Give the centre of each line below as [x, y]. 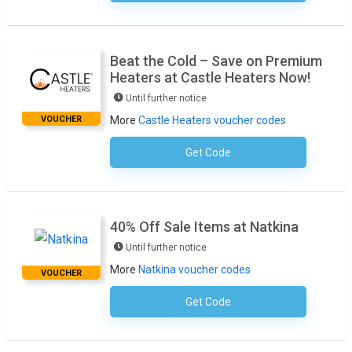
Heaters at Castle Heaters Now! [210, 78]
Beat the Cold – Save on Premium [216, 61]
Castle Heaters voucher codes [212, 121]
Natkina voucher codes [194, 270]
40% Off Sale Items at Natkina [204, 227]
